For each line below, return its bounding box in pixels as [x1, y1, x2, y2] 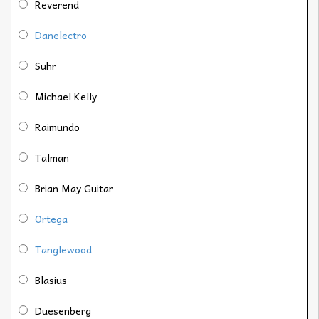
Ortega [35, 210, 68, 226]
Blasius [35, 271, 67, 288]
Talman [35, 149, 69, 165]
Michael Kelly [35, 88, 97, 104]
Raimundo [35, 118, 80, 135]
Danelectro [35, 26, 87, 43]
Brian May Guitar [35, 179, 113, 196]
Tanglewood [35, 241, 92, 257]
